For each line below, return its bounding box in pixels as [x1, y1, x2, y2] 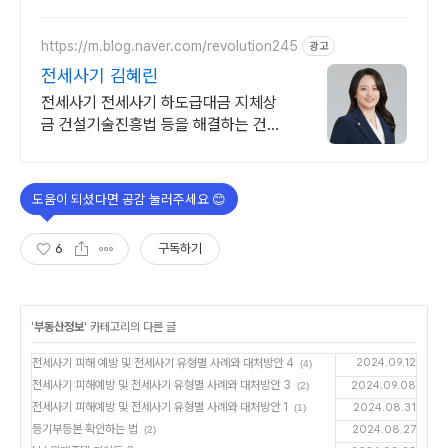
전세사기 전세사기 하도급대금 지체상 [41, 93, 277, 112]
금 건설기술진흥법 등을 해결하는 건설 [41, 115, 281, 134]
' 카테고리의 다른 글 [84, 320, 176, 334]
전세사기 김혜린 [41, 65, 158, 86]
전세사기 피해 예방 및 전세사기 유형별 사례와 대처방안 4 [210, 356, 294, 370]
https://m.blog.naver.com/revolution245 [41, 37, 298, 54]
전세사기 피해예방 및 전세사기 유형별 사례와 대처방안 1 [32, 400, 288, 414]
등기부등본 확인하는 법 [32, 422, 138, 436]
